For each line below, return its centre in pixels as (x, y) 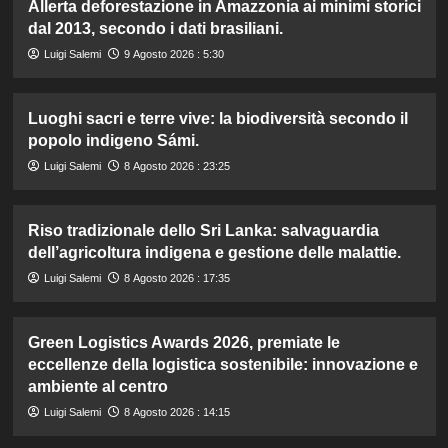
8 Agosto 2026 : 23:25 (176, 165)
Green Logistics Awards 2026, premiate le (183, 342)
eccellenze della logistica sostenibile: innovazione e (222, 364)
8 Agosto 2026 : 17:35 (176, 277)
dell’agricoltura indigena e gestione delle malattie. (214, 252)
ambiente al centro (97, 386)
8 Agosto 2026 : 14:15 (176, 411)
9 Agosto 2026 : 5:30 (173, 53)
